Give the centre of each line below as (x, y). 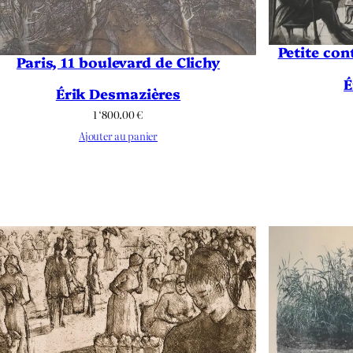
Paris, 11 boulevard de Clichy (118, 61)
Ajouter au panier (118, 136)
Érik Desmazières (118, 93)
